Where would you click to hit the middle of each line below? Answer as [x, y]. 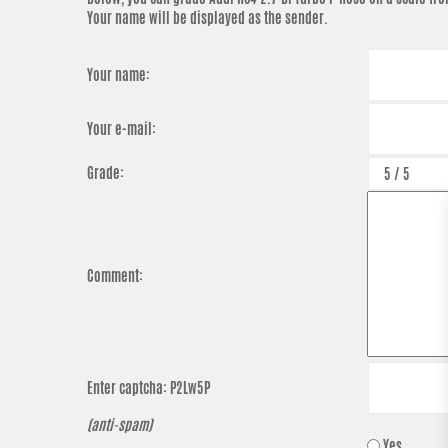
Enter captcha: [128, 388]
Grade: [105, 173]
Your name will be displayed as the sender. [207, 18]
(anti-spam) [119, 425]
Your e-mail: [121, 129]
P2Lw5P [190, 388]
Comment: [115, 276]
